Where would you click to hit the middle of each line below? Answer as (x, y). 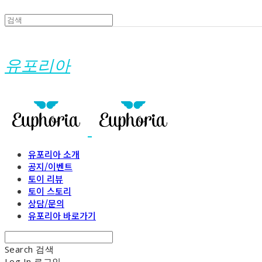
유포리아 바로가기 (62, 216)
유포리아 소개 (54, 154)
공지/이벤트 (50, 167)
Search (19, 249)
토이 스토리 (50, 191)
